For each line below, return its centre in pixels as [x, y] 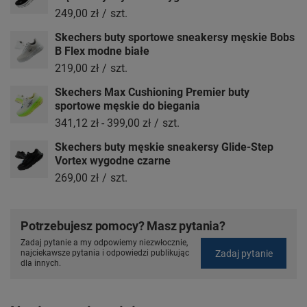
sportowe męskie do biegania [127, 106]
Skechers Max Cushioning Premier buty [152, 93]
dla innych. [41, 263]
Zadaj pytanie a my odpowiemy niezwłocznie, [104, 243]
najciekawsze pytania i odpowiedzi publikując [105, 253]
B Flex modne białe [102, 51]
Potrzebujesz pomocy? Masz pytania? [123, 226]
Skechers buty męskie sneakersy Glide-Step [164, 147]
